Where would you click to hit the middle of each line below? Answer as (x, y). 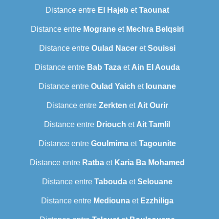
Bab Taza (104, 67)
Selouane (155, 182)
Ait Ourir (153, 106)
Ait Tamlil (153, 125)
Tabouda (110, 182)
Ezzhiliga (157, 201)
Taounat (154, 10)
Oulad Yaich (113, 87)
